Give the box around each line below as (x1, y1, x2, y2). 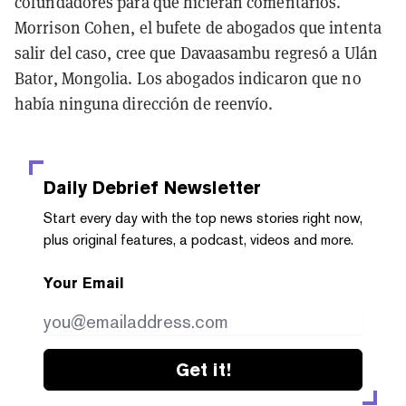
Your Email (43, 274, 124, 292)
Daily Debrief (43, 176, 159, 198)
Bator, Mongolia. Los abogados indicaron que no (14, 67, 362, 89)
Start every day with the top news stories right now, (43, 208, 362, 227)
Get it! (175, 358, 231, 381)
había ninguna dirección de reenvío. (14, 92, 274, 114)
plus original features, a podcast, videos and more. (43, 230, 353, 248)
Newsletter (159, 176, 261, 198)
